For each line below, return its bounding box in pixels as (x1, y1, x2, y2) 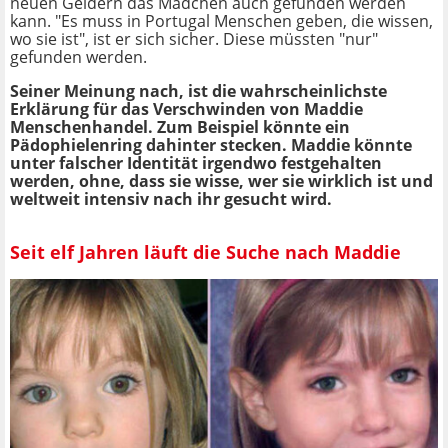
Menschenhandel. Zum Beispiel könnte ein (10, 116, 350, 139)
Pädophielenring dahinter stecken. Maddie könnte (10, 134, 412, 157)
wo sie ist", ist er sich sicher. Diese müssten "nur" (10, 28, 378, 51)
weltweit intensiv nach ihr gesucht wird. (10, 188, 332, 211)
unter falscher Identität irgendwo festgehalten (10, 152, 382, 175)
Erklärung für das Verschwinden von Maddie (10, 98, 363, 121)
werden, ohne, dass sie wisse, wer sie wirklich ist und (10, 170, 433, 193)
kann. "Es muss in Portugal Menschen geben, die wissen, (10, 10, 433, 33)
